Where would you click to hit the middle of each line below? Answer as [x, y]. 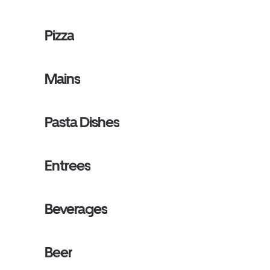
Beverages [76, 209]
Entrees [68, 165]
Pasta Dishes [82, 122]
